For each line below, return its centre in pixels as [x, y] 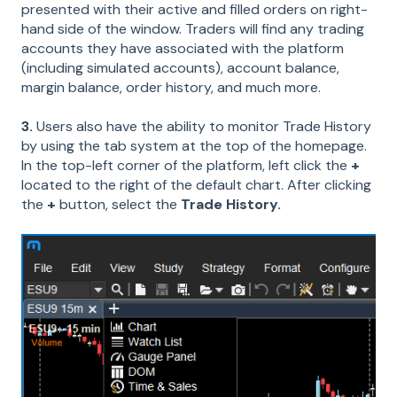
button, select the [118, 204]
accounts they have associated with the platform [183, 48]
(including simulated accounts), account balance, [180, 67]
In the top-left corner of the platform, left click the [186, 165]
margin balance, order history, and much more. [171, 87]
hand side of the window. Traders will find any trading [193, 28]
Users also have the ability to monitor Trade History [204, 126]
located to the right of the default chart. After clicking [196, 185]
